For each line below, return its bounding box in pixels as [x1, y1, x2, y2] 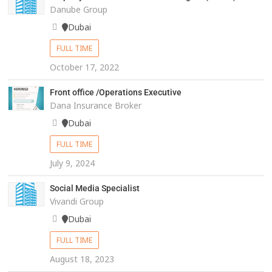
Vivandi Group [49, 195, 104, 208]
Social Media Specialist [49, 183, 140, 194]
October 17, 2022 [49, 61, 119, 73]
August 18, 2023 [49, 253, 114, 265]
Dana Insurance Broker [49, 100, 141, 112]
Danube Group [49, 4, 107, 16]
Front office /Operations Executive [49, 87, 182, 98]
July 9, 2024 [49, 157, 95, 169]
